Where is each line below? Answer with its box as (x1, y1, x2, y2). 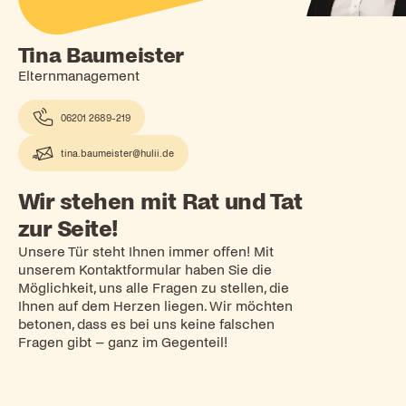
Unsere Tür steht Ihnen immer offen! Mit (17, 245, 274, 260)
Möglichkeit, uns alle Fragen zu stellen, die (17, 281, 289, 296)
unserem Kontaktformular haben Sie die (17, 263, 272, 278)
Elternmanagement (17, 69, 140, 84)
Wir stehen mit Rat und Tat (17, 190, 303, 215)
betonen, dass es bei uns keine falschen (17, 317, 275, 333)
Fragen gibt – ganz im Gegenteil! (17, 335, 227, 351)
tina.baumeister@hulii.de (60, 148, 174, 159)
